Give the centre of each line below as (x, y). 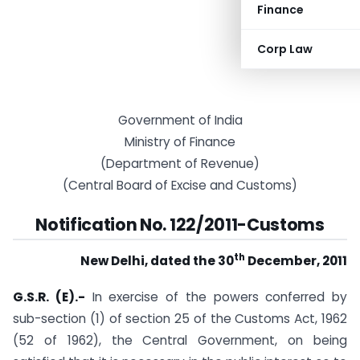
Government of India (180, 120)
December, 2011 (296, 260)
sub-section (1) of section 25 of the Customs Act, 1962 (180, 318)
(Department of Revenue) (180, 164)
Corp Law (285, 49)
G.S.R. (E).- (49, 297)
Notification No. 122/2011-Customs (180, 225)
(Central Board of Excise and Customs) (180, 185)
